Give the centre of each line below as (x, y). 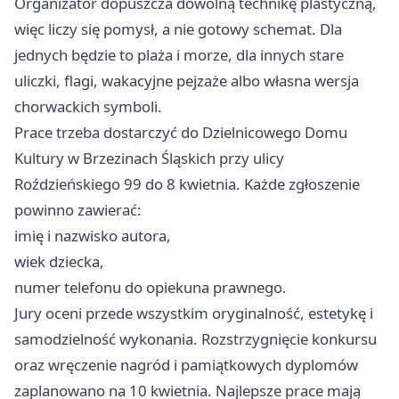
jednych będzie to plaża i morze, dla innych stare (179, 55)
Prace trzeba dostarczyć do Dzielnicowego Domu (181, 132)
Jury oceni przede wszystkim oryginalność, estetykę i (194, 313)
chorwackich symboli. (88, 106)
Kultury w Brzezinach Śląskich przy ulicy (149, 158)
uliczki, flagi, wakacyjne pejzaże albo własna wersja (187, 81)
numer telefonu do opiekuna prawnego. (151, 287)
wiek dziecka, (59, 261)
